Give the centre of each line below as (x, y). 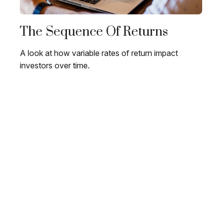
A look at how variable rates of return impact (99, 53)
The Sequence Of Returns (94, 32)
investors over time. (55, 66)
